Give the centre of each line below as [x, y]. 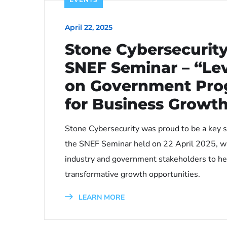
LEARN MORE [101, 198]
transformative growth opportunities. [133, 175]
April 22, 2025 [89, 28]
